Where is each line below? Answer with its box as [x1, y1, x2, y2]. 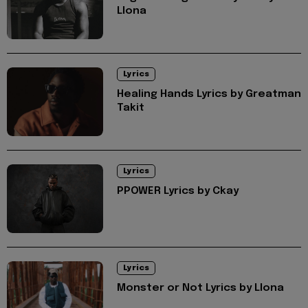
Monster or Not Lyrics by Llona [117, 282, 284, 294]
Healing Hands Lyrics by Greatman [117, 88, 301, 100]
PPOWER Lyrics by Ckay [117, 185, 239, 197]
